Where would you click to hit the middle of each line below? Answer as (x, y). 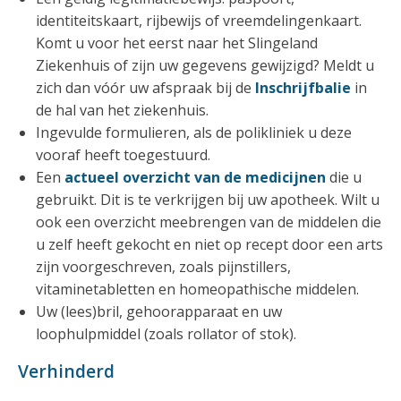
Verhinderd (66, 371)
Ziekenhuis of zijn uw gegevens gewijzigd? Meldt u (205, 65)
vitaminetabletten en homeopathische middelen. (197, 289)
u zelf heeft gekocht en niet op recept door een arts (209, 244)
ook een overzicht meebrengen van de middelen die (209, 222)
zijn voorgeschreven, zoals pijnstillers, (163, 266)
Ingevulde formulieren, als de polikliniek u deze (194, 132)
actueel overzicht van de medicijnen (195, 177)
